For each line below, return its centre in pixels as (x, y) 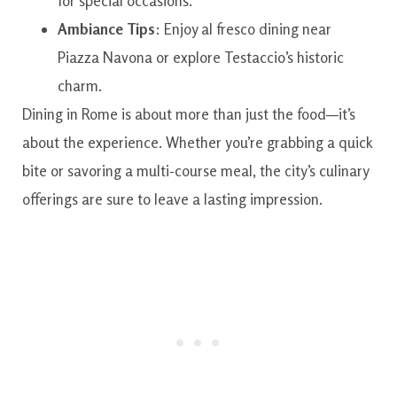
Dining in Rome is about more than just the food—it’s (189, 113)
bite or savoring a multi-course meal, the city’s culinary (195, 170)
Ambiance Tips (106, 28)
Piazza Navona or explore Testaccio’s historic (201, 57)
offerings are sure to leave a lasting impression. (172, 198)
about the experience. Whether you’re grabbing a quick (197, 142)
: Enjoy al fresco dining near (243, 28)
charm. (80, 85)
